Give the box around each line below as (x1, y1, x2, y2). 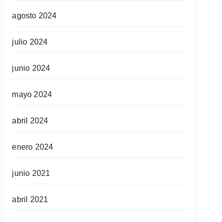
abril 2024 (12, 116, 49, 125)
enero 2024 (12, 143, 54, 151)
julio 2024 (12, 38, 48, 46)
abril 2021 (12, 195, 49, 204)
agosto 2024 (12, 11, 57, 20)
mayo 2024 (12, 90, 53, 99)
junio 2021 (12, 169, 51, 177)
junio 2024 (12, 64, 51, 72)
